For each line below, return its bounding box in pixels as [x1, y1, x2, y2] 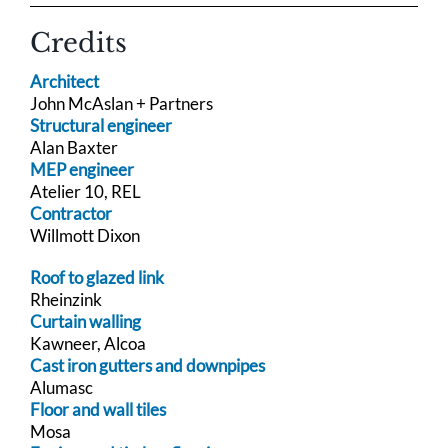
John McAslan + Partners [30, 93, 213, 115]
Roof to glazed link [30, 267, 164, 289]
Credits [30, 27, 127, 60]
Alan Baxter [30, 137, 118, 159]
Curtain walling [30, 311, 141, 333]
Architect [30, 71, 99, 93]
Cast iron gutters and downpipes [30, 355, 265, 377]
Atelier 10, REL [30, 181, 141, 203]
